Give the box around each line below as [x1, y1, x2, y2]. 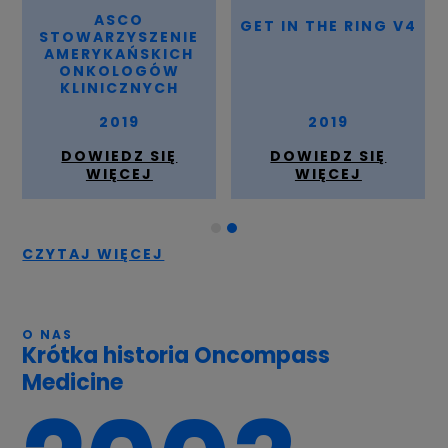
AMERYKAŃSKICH [44, 44, 195, 65]
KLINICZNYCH [59, 78, 179, 99]
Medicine [22, 366, 124, 398]
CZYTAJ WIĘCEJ [22, 243, 165, 264]
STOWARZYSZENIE [39, 27, 200, 48]
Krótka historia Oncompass [22, 339, 331, 371]
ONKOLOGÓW [58, 61, 180, 82]
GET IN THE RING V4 [239, 15, 417, 36]
